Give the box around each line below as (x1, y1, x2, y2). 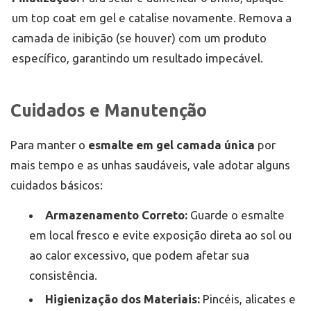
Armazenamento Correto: (45, 208, 187, 222)
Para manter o (10, 138, 88, 152)
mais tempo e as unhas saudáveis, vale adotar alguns (10, 158, 290, 172)
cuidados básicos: (10, 178, 103, 192)
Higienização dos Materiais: (45, 292, 200, 306)
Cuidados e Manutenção (10, 101, 207, 121)
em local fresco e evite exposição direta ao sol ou (29, 228, 292, 242)
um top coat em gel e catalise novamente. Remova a (12, 11, 292, 25)
